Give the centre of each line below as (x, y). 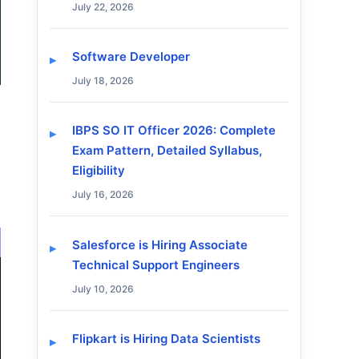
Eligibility (99, 171)
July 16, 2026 (103, 195)
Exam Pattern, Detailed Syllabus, (167, 151)
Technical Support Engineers (156, 264)
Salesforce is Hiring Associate (160, 244)
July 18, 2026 (103, 81)
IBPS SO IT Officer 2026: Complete (174, 131)
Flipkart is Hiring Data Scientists (166, 338)
